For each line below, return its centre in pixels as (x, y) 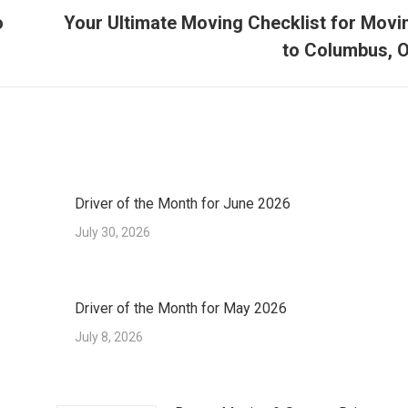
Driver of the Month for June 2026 (182, 204)
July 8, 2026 (108, 337)
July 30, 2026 (112, 232)
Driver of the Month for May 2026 (180, 308)
